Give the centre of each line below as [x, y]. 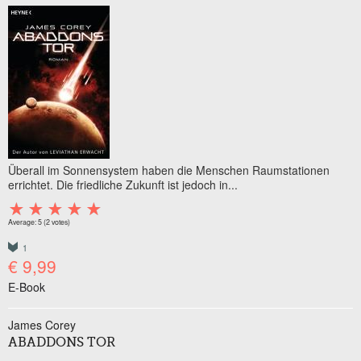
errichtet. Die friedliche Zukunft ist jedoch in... [123, 185]
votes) [60, 222]
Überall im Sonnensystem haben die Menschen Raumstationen [169, 170]
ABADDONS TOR [62, 343]
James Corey [42, 325]
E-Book [27, 287]
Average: [23, 222]
